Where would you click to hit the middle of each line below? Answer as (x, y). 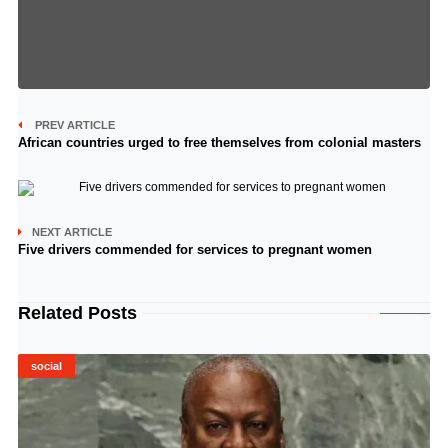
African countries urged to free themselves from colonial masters (219, 142)
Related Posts (77, 312)
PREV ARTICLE (73, 124)
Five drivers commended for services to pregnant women (194, 249)
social (46, 365)
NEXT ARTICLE (71, 231)
